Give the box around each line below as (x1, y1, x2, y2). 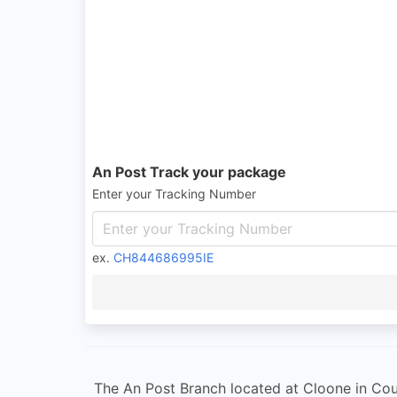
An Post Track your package (92, 163, 286, 181)
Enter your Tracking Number (92, 186, 256, 201)
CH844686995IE (113, 250, 214, 265)
